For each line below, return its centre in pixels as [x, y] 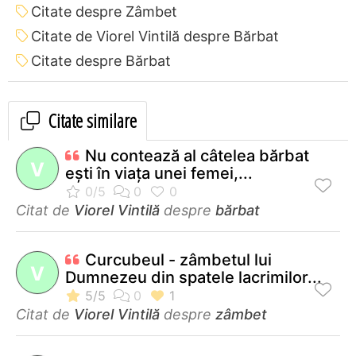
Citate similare [91, 120]
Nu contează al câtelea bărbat [197, 155]
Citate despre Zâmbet [104, 11]
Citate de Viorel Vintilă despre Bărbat [155, 36]
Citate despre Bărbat [101, 60]
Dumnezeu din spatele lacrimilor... [193, 277]
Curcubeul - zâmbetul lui [178, 259]
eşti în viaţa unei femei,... [159, 173]
